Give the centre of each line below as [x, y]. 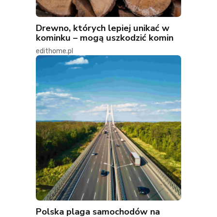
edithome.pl [54, 51]
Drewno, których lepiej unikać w [103, 28]
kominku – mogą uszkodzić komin [105, 38]
